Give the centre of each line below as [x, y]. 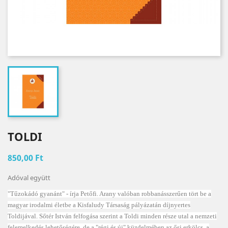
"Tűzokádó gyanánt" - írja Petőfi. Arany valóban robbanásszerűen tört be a [109, 194]
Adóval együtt [29, 178]
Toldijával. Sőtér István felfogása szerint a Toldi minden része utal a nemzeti [112, 216]
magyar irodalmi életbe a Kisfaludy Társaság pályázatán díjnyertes [99, 205]
